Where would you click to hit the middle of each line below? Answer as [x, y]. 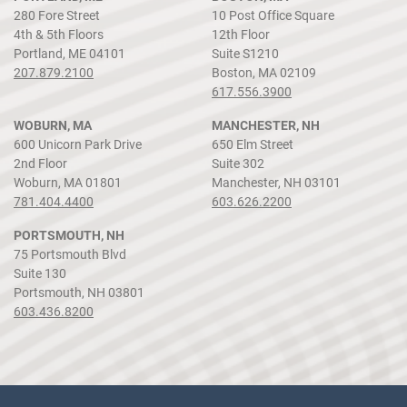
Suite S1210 [245, 53]
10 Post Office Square [273, 15]
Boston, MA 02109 [264, 72]
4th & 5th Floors [59, 34]
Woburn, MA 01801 [68, 182]
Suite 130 [40, 273]
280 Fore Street [57, 15]
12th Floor [241, 34]
